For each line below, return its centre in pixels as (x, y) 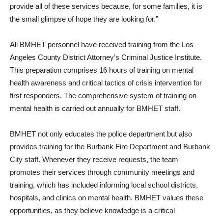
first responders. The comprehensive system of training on (103, 95)
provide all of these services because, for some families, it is (106, 6)
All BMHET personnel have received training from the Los (102, 44)
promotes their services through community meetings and (102, 172)
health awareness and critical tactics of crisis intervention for (106, 82)
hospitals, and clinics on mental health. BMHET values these (107, 197)
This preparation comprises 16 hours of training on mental (102, 70)
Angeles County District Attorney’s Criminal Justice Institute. (106, 57)
